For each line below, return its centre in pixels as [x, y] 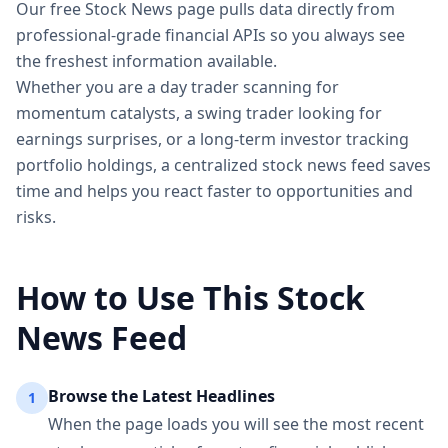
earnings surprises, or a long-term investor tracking [212, 139]
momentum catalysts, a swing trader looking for [199, 113]
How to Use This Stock [190, 297]
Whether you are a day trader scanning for [177, 87]
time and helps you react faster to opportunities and [214, 191]
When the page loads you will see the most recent [236, 424]
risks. [36, 217]
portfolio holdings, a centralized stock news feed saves [223, 165]
